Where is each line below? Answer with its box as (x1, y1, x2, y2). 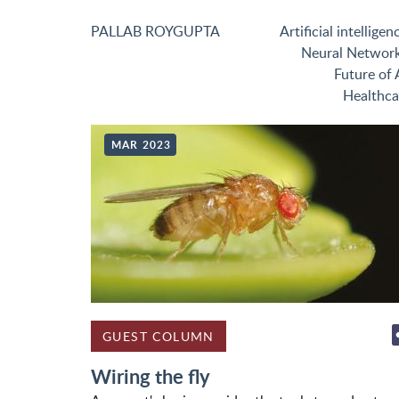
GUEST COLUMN (102, 328, 215, 345)
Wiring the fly (91, 362, 210, 390)
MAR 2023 (111, 137, 172, 152)
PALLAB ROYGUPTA (91, 21, 220, 41)
